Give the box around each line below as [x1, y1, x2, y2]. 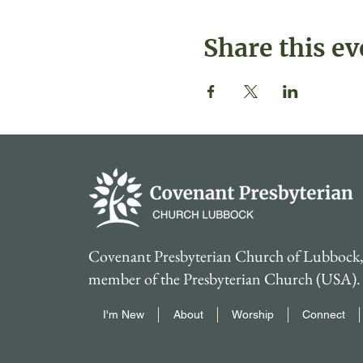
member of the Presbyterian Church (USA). [88, 268, 361, 289]
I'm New [102, 308, 144, 321]
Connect [302, 308, 346, 321]
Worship [232, 308, 275, 321]
